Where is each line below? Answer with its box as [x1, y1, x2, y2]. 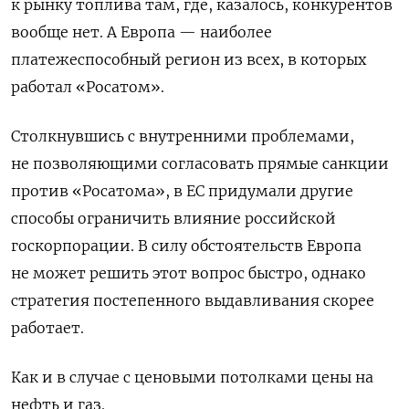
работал [11, 77, 76, 96]
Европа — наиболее [117, 22, 272, 41]
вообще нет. [11, 22, 107, 41]
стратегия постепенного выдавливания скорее [11, 290, 374, 309]
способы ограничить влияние [11, 208, 245, 227]
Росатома [82, 181, 155, 200]
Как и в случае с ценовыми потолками [11, 367, 311, 386]
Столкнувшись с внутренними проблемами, [11, 126, 354, 145]
